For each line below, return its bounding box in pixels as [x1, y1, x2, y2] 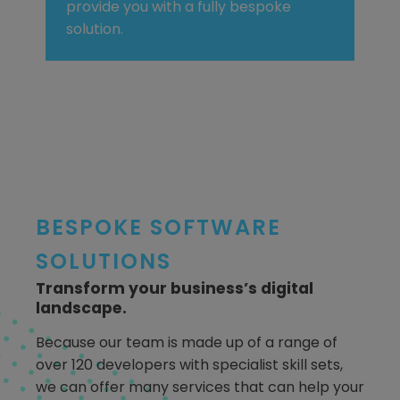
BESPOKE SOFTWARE [36, 212, 281, 242]
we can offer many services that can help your [36, 377, 364, 398]
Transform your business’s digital [36, 277, 313, 299]
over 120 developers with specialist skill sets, [36, 354, 343, 376]
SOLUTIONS [36, 246, 171, 276]
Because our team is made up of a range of [36, 332, 337, 354]
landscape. [36, 296, 127, 319]
